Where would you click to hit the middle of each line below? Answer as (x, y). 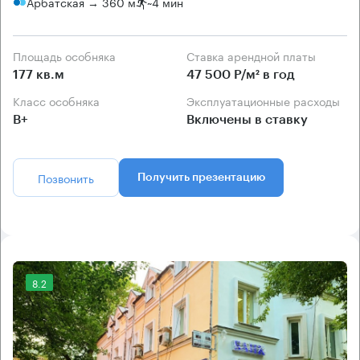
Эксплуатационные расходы (267, 100)
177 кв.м (39, 74)
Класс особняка (60, 100)
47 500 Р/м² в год (241, 74)
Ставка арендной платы (255, 55)
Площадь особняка (68, 55)
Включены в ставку (247, 119)
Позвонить (66, 177)
